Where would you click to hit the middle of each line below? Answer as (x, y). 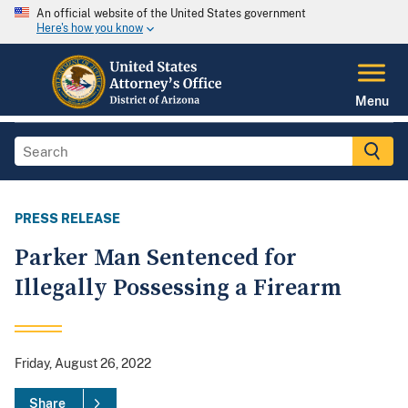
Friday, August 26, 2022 (83, 364)
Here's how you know (90, 29)
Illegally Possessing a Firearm (178, 289)
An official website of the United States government (171, 14)
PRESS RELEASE (67, 219)
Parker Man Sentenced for (156, 259)
